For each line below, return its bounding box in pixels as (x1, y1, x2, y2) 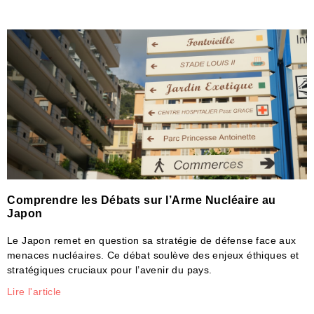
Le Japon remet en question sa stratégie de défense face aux (7, 235, 296, 247)
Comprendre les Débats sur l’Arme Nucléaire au (7, 194, 276, 207)
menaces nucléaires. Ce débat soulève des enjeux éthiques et (7, 250, 299, 261)
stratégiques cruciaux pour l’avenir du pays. (7, 264, 212, 276)
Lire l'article (7, 286, 62, 298)
